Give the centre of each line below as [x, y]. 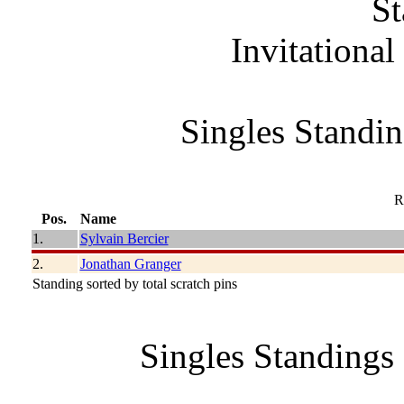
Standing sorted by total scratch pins [134, 283]
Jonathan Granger [130, 263]
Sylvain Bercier [124, 238]
